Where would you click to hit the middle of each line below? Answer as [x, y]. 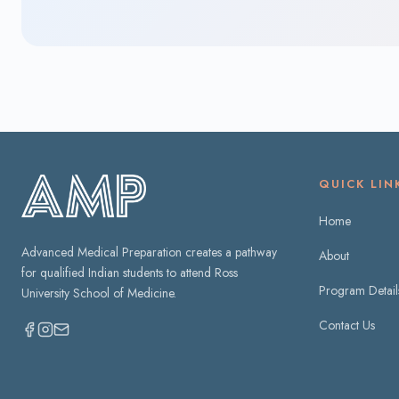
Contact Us [347, 325]
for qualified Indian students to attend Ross [130, 273]
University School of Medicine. [99, 293]
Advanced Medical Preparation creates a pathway [149, 252]
